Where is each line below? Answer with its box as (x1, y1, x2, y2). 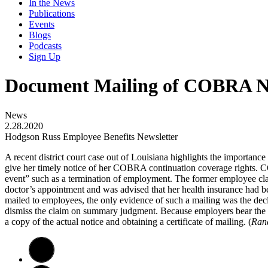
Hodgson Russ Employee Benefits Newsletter (5, 131, 178, 142)
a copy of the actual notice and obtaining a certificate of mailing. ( (5, 216, 251, 227)
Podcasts (29, 41, 62, 51)
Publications (29, 8, 75, 19)
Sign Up (29, 51, 60, 62)
